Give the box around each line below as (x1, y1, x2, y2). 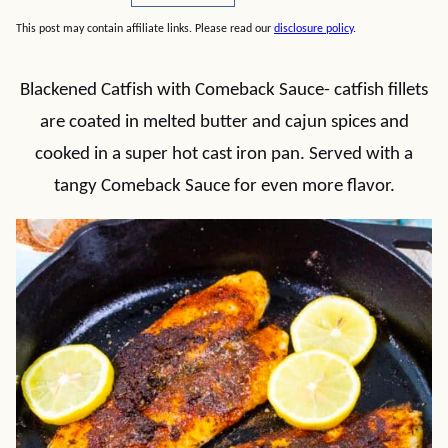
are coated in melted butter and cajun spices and (39, 113, 409, 132)
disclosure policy (274, 23, 353, 35)
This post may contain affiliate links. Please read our (16, 23, 274, 35)
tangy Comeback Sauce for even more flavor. (53, 177, 395, 196)
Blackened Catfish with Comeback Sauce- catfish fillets (20, 81, 428, 100)
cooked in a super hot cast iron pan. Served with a (35, 145, 413, 164)
